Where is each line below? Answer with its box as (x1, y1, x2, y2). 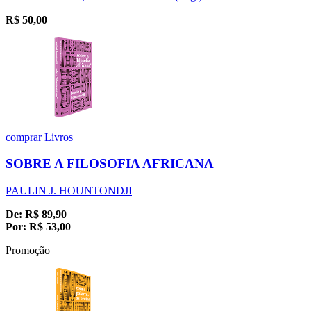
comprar (6, 131, 44, 143)
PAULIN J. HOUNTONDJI (6, 184, 132, 196)
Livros (44, 131, 73, 143)
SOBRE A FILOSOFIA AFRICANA (6, 156, 214, 171)
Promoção (6, 244, 50, 256)
